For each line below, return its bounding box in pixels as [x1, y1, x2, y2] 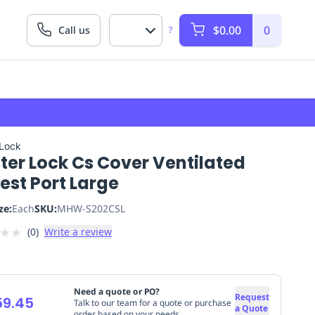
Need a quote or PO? [73, 285, 160, 297]
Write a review [44, 225, 112, 238]
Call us [58, 23, 90, 37]
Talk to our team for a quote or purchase [73, 296, 231, 309]
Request [234, 290, 269, 303]
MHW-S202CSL [56, 202, 125, 215]
